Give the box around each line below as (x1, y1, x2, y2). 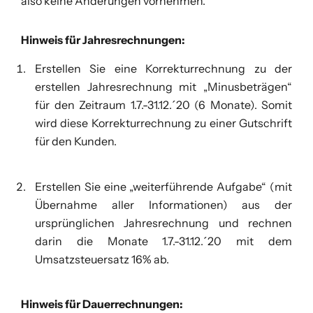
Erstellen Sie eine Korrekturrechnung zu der (35, 61, 292, 75)
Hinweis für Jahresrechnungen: (21, 32, 185, 47)
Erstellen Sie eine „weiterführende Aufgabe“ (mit (35, 179, 292, 194)
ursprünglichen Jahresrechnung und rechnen (35, 215, 292, 230)
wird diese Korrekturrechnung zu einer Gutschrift (35, 115, 292, 130)
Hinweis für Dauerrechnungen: (21, 296, 183, 311)
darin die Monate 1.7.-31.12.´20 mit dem (35, 233, 292, 248)
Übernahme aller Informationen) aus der (35, 197, 292, 212)
